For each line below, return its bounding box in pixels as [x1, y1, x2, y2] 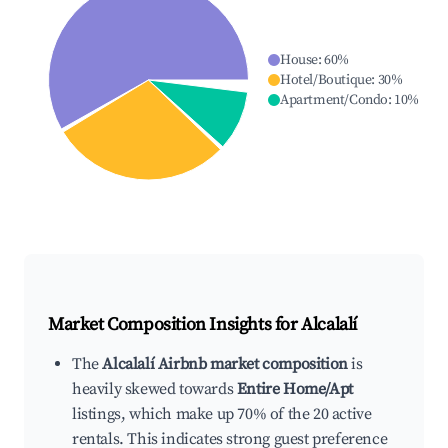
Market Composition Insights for [48, 313, 302, 337]
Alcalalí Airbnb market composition [102, 354, 348, 375]
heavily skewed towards [72, 379, 237, 400]
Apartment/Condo [279, 91, 388, 110]
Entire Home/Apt [236, 379, 353, 400]
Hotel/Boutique [279, 71, 372, 90]
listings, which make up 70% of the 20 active [72, 404, 372, 425]
